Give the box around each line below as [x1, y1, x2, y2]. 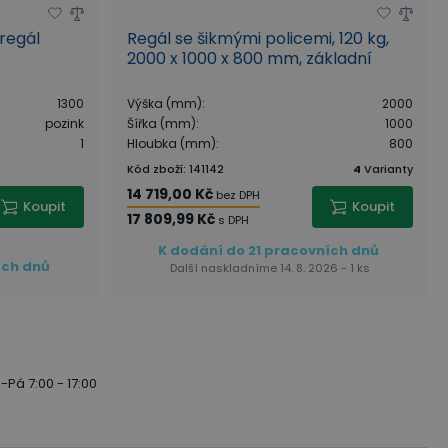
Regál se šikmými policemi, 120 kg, [126, 26, 389, 50]
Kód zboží [126, 160, 183, 177]
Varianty [363, 160, 413, 177]
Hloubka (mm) [126, 134, 216, 152]
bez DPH [215, 186, 260, 203]
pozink [44, 114, 84, 132]
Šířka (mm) [126, 114, 196, 132]
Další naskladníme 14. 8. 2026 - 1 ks [169, 259, 370, 276]
